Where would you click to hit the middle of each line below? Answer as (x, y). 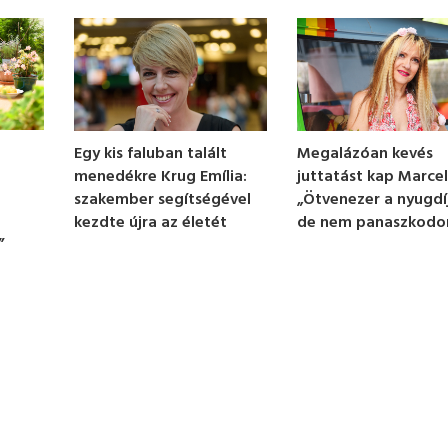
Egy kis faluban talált (150, 153)
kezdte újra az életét (150, 222)
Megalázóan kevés (365, 153)
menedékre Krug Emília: (160, 176)
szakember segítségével (162, 199)
